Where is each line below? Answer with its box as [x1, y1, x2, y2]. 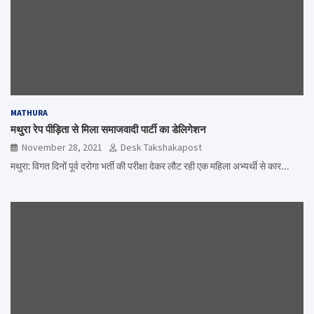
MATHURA [11, 107, 48, 118]
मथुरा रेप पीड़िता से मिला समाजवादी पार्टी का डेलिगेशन [11, 123, 206, 137]
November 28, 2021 [22, 141, 102, 154]
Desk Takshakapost [121, 141, 202, 154]
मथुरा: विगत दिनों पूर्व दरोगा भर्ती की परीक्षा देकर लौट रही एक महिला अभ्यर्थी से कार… [11, 160, 289, 173]
